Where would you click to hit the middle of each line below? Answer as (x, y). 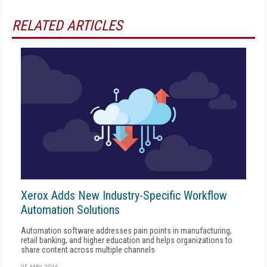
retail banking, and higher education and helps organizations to (127, 240)
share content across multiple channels (88, 249)
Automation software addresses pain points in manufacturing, (126, 230)
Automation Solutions (70, 209)
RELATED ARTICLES (67, 26)
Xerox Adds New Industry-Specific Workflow (124, 195)
